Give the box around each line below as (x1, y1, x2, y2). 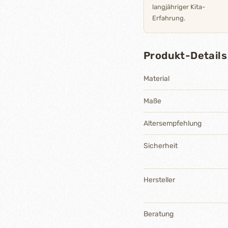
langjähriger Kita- (152, 3, 205, 11)
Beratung (144, 210, 174, 218)
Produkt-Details (144, 49, 227, 62)
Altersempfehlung (144, 119, 202, 128)
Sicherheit (144, 141, 178, 150)
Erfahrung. (152, 14, 185, 22)
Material (144, 74, 169, 83)
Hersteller (144, 176, 175, 184)
